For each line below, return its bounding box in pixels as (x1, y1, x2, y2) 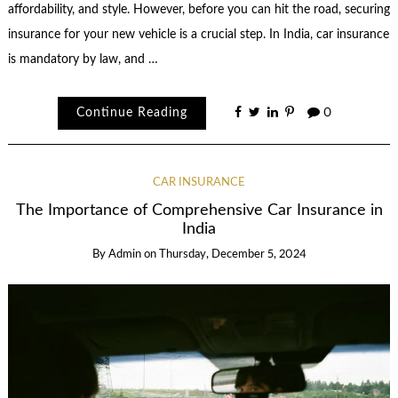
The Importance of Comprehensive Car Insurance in (15, 203, 383, 219)
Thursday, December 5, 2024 (158, 248, 306, 260)
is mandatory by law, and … (7, 52, 158, 66)
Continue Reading (76, 107, 187, 120)
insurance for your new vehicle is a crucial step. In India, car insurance (7, 28, 389, 41)
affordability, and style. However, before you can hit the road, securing (7, 3, 390, 16)
